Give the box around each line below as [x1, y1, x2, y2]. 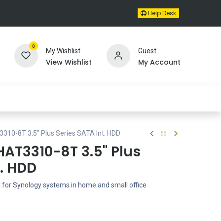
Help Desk [146, 9, 176, 18]
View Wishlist [45, 57, 92, 67]
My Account [138, 57, 181, 67]
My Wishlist [45, 46, 80, 55]
